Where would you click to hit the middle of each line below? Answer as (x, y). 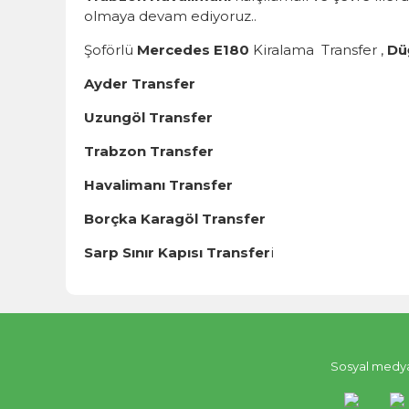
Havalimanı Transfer (158, 185)
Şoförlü (110, 50)
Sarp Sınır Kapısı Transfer (177, 252)
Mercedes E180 (193, 50)
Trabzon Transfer (149, 151)
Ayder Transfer (140, 84)
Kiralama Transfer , (318, 50)
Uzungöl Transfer (148, 117)
